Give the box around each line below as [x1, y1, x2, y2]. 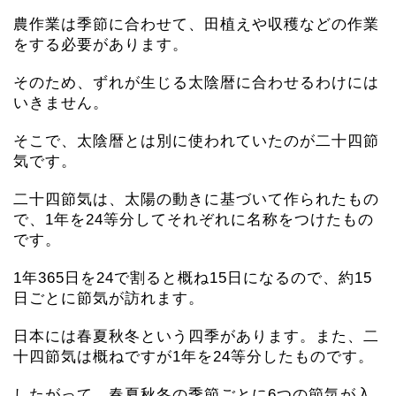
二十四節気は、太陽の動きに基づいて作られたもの [13, 190, 379, 208]
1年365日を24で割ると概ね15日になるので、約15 [13, 269, 372, 286]
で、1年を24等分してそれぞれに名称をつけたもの [13, 210, 374, 228]
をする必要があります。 [13, 35, 188, 53]
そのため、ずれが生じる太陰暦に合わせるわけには [13, 73, 379, 91]
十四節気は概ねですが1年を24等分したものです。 [13, 347, 374, 365]
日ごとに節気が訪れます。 [13, 289, 204, 307]
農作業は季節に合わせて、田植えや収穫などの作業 [13, 15, 379, 33]
